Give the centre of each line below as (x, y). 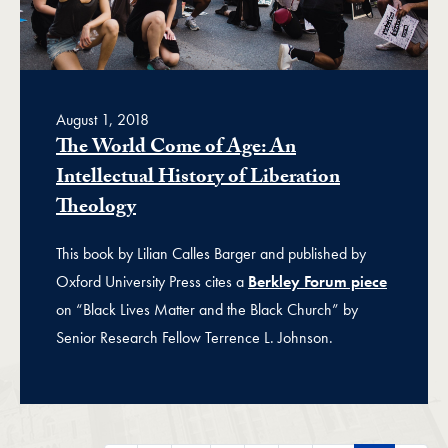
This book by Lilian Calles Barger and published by (211, 253)
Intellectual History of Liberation (198, 179)
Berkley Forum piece (317, 281)
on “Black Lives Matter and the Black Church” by (207, 309)
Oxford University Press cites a (152, 281)
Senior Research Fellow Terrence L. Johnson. (194, 337)
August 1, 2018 (102, 119)
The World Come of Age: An (176, 149)
